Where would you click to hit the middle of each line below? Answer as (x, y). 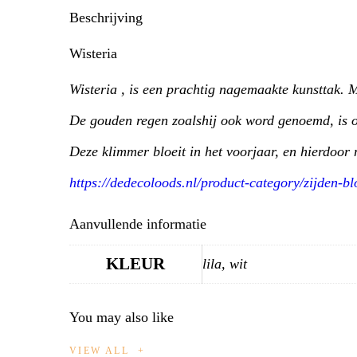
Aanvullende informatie (138, 224)
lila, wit (225, 264)
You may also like (122, 317)
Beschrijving (106, 17)
